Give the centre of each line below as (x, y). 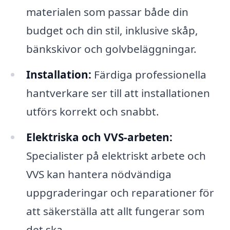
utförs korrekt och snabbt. (92, 111)
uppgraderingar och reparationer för (120, 192)
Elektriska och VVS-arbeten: (99, 137)
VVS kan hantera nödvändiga (99, 174)
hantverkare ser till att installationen (118, 93)
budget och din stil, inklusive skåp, (112, 31)
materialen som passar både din (107, 12)
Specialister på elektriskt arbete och (116, 155)
